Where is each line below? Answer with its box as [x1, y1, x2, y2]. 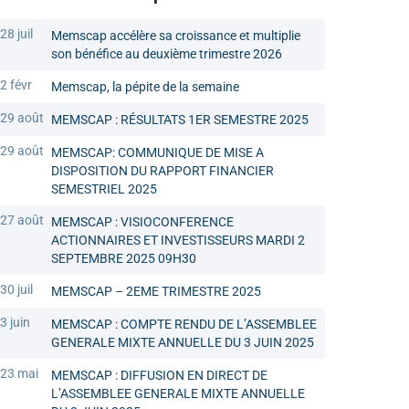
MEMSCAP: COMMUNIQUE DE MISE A [51, 145, 264, 161]
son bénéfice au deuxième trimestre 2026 [51, 47, 282, 62]
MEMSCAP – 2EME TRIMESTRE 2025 [51, 284, 261, 299]
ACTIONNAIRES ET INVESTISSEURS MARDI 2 [51, 233, 305, 248]
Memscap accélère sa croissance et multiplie [51, 28, 300, 44]
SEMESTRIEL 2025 [51, 182, 157, 197]
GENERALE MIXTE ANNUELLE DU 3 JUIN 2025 [51, 335, 314, 351]
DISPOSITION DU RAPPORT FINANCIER [51, 163, 274, 179]
